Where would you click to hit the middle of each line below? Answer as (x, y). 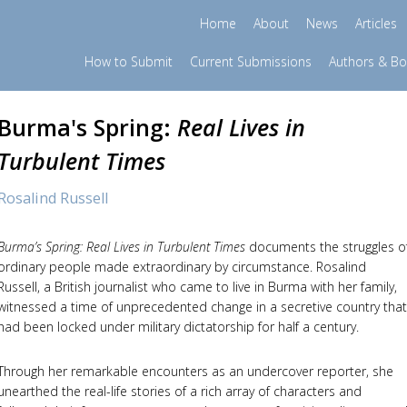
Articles (376, 23)
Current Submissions (250, 61)
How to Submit (128, 61)
